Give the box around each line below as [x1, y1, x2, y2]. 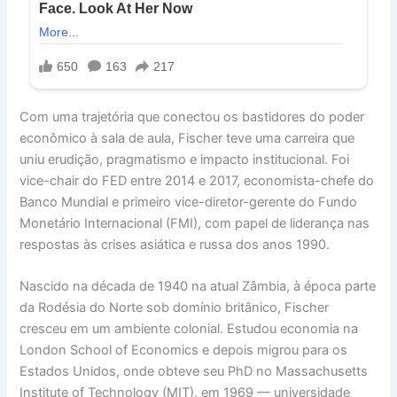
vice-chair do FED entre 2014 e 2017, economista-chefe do [19, 173, 375, 190]
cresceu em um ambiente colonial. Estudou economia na [19, 321, 359, 338]
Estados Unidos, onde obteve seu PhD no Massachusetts [19, 363, 369, 380]
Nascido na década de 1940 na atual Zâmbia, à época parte [19, 278, 377, 295]
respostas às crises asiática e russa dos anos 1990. [19, 237, 331, 253]
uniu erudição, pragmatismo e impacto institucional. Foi [19, 152, 350, 168]
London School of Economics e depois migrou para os [19, 342, 348, 359]
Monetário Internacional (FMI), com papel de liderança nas [19, 215, 370, 232]
